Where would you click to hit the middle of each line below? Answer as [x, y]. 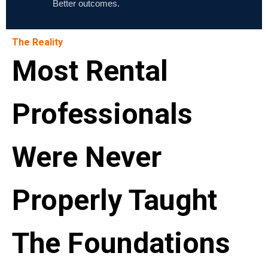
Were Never [87, 157]
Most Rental [90, 71]
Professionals [102, 114]
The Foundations [121, 243]
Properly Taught [115, 200]
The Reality [37, 42]
